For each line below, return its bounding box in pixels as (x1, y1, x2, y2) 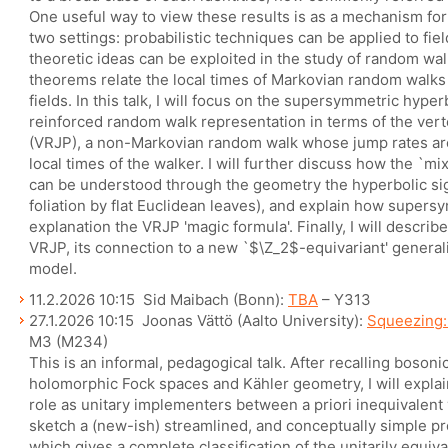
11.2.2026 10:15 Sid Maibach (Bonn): (29, 290, 288, 309)
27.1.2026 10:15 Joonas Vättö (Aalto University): (29, 311, 367, 330)
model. (29, 259, 77, 278)
